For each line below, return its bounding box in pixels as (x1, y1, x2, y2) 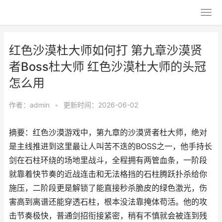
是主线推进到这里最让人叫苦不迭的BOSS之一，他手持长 (9, 142, 212, 151)
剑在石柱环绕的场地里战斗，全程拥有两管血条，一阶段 (9, 156, 207, 165)
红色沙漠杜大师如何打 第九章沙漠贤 (9, 43, 202, 57)
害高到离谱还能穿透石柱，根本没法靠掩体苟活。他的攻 (9, 197, 207, 207)
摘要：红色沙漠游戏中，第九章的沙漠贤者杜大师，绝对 (9, 128, 207, 137)
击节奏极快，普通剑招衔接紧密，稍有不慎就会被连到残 (9, 211, 207, 221)
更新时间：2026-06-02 (63, 101, 138, 109)
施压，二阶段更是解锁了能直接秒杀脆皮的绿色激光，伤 (9, 183, 207, 193)
